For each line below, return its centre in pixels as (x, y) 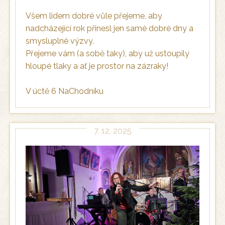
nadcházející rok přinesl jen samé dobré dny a (109, 29)
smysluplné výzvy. (60, 41)
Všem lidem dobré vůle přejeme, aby (94, 16)
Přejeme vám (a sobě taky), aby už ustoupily (107, 54)
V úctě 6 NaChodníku (65, 91)
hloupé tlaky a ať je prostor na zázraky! (97, 66)
